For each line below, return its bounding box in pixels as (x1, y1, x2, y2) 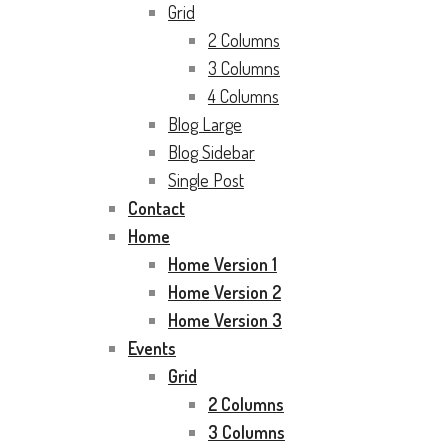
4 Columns (208, 85, 279, 107)
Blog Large (168, 113, 242, 135)
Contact (128, 197, 185, 219)
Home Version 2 (168, 281, 281, 303)
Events (128, 337, 176, 359)
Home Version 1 (168, 253, 277, 275)
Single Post (168, 169, 244, 191)
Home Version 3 (168, 309, 282, 331)
